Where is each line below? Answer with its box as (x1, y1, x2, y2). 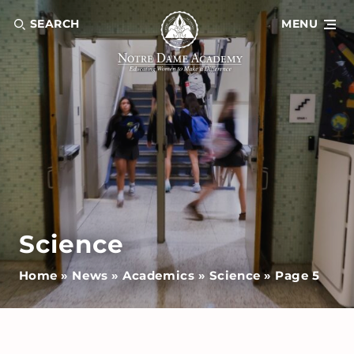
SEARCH (29, 17, 80, 30)
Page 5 (275, 267, 320, 283)
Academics (122, 267, 195, 283)
